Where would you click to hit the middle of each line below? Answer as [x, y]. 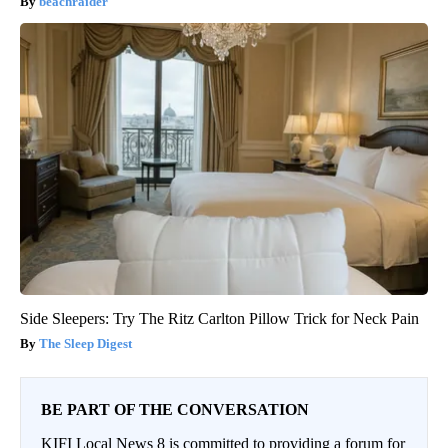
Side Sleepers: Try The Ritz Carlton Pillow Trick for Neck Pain [219, 318]
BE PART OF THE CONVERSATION [175, 409]
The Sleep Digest [85, 343]
